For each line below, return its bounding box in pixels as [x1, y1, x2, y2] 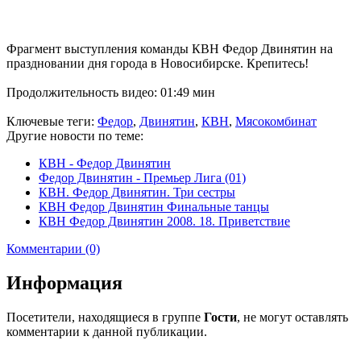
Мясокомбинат [235, 114, 317, 128]
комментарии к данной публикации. [6, 324, 207, 338]
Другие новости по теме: [6, 128, 143, 143]
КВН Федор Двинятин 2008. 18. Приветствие [39, 214, 290, 228]
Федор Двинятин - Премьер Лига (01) [39, 170, 246, 185]
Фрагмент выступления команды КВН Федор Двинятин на [6, 41, 333, 56]
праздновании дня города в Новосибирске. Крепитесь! [6, 56, 309, 70]
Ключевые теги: [6, 114, 98, 128]
